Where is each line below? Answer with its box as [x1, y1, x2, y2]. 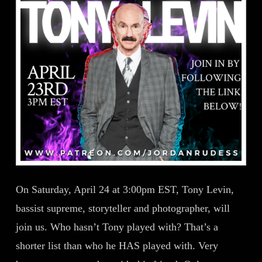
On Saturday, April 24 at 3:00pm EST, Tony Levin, [15, 184, 234, 196]
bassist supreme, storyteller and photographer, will [15, 202, 230, 215]
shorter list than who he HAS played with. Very [15, 240, 218, 252]
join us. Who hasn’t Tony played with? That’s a [15, 221, 218, 233]
